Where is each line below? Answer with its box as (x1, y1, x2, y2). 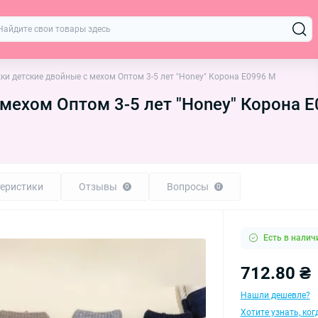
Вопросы (167, 180, 209, 192)
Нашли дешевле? (240, 290, 310, 300)
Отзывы (79, 180, 117, 192)
